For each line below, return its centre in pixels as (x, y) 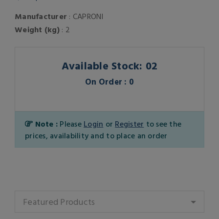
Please (72, 124)
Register (130, 124)
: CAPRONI (85, 16)
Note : (46, 124)
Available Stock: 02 (109, 66)
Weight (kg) (37, 30)
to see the (163, 124)
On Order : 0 (109, 82)
